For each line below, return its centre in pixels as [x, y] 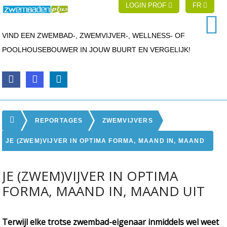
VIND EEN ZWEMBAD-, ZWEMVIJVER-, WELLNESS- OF [94, 35]
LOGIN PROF [147, 5]
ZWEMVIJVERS [127, 120]
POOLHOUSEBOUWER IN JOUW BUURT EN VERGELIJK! [97, 50]
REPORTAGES [59, 120]
